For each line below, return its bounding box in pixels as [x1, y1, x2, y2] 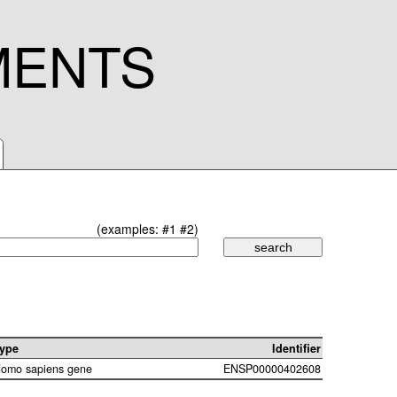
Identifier [272, 340, 321, 357]
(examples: [97, 220, 162, 237]
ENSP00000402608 [223, 361, 321, 378]
